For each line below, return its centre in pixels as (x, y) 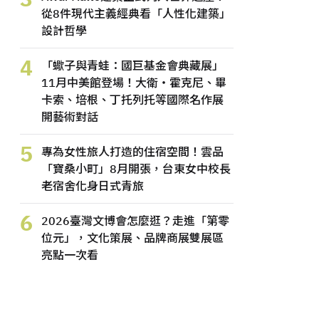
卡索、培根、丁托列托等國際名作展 (132, 100)
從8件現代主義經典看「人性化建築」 (136, 14)
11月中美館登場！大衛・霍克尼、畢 (134, 83)
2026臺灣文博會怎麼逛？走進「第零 (135, 221)
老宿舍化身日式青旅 (93, 186)
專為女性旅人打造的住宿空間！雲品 (132, 152)
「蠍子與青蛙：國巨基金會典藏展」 (132, 66)
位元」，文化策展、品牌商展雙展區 (132, 238)
